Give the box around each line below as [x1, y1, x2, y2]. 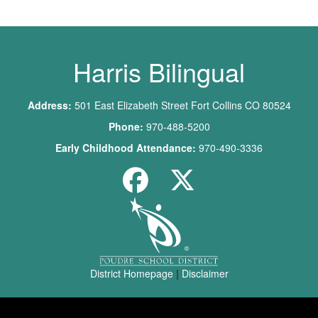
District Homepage [89, 266, 173, 281]
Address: [27, 98, 75, 113]
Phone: [108, 119, 143, 134]
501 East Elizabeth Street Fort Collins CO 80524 [74, 98, 291, 113]
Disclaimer [181, 266, 229, 281]
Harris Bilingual [73, 53, 245, 90]
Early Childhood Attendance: [55, 141, 196, 155]
